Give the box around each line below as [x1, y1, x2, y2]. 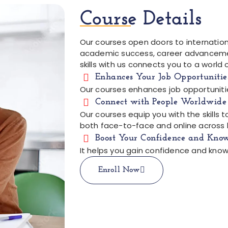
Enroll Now [98, 166, 140, 174]
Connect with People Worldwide [95, 97, 227, 107]
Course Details [79, 9, 202, 30]
